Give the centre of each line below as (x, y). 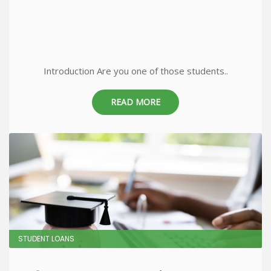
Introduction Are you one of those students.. (135, 71)
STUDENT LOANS (46, 239)
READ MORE (135, 102)
